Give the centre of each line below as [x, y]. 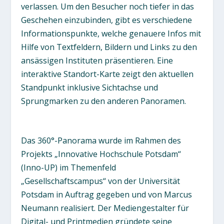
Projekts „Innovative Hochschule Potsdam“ [101, 154]
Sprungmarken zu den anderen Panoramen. [104, 101]
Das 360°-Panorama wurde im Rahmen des [101, 141]
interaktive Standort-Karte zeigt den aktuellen [107, 74]
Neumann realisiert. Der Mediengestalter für [105, 208]
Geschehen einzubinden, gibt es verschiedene [107, 20]
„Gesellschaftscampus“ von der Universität [101, 181]
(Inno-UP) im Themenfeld [69, 168]
